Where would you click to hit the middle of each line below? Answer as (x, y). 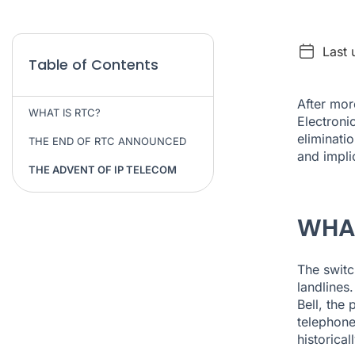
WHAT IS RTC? (65, 113)
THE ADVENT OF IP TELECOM (103, 170)
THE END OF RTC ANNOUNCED (107, 141)
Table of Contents (94, 65)
